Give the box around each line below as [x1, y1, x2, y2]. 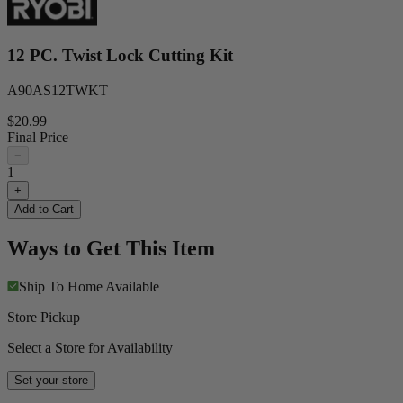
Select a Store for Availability [7, 339, 173, 355]
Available [105, 278, 159, 294]
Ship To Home [19, 278, 103, 294]
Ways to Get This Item [7, 236, 215, 260]
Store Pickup [7, 309, 80, 325]
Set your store [14, 372, 88, 387]
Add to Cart [14, 202, 74, 217]
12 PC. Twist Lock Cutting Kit [7, 46, 233, 66]
